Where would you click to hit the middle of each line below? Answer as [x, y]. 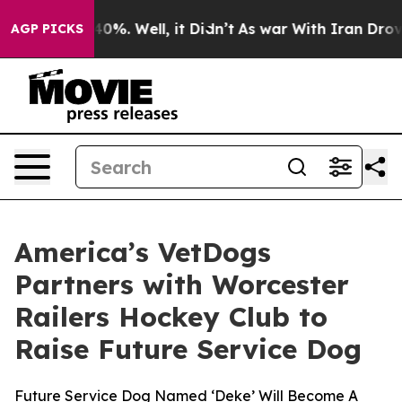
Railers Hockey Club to [171, 317]
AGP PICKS [47, 29]
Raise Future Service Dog [188, 349]
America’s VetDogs [143, 252]
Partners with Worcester [182, 284]
